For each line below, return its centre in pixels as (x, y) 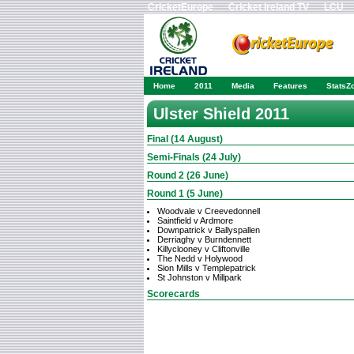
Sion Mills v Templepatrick (207, 268)
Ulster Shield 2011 (221, 114)
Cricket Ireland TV (269, 7)
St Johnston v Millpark (200, 277)
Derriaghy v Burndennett (204, 239)
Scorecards (173, 294)
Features (290, 86)
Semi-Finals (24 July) (194, 157)
